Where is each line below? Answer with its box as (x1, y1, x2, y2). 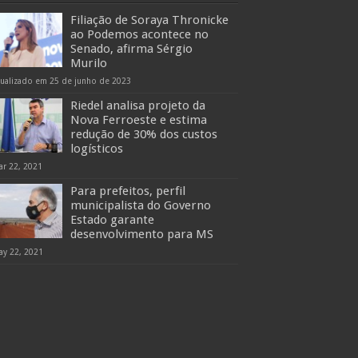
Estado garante (70, 213, 154, 227)
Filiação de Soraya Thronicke (70, 13, 229, 27)
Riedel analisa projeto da (70, 98, 205, 113)
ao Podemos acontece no (70, 27, 209, 42)
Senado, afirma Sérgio (70, 42, 193, 56)
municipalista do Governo (70, 198, 211, 213)
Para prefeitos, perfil (70, 184, 185, 198)
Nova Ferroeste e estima (70, 113, 207, 127)
